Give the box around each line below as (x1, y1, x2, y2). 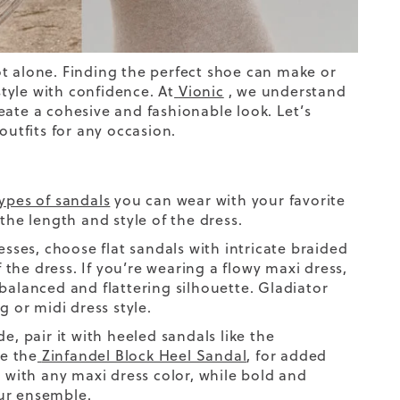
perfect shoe (150, 61, 242, 81)
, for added (246, 345, 328, 365)
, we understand (223, 80, 346, 101)
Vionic (178, 80, 224, 101)
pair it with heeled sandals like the (19, 325, 275, 346)
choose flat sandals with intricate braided (44, 237, 348, 258)
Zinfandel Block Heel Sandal (41, 345, 247, 365)
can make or (246, 61, 337, 81)
